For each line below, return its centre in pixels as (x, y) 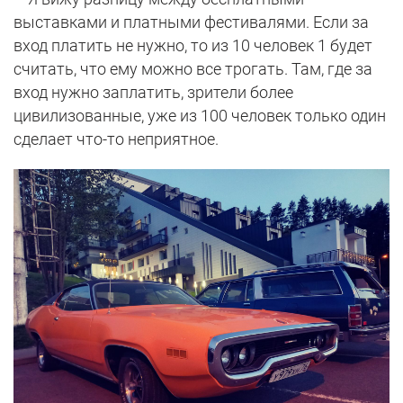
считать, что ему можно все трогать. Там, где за (193, 68)
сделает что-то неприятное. (116, 139)
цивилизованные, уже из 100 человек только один (200, 115)
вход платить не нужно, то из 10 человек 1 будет (193, 45)
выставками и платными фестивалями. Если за (191, 22)
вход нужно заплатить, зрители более (153, 92)
